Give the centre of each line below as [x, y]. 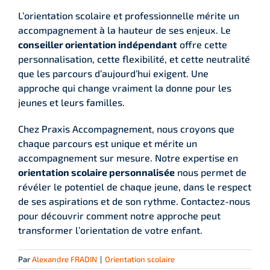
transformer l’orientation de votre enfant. [110, 230]
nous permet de [211, 172]
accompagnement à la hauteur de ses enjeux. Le [124, 30]
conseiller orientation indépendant [98, 44]
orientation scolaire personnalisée [96, 172]
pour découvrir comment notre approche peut [119, 215]
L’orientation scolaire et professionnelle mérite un [129, 15]
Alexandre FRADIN [64, 259]
